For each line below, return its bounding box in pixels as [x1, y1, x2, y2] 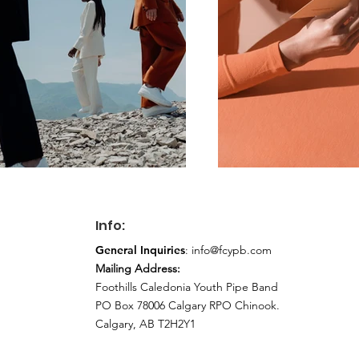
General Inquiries [95, 243, 186, 257]
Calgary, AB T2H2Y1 [95, 317, 196, 331]
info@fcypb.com [192, 243, 272, 257]
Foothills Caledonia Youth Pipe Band [95, 280, 279, 294]
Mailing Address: [95, 261, 181, 276]
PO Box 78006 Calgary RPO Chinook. [95, 298, 280, 313]
